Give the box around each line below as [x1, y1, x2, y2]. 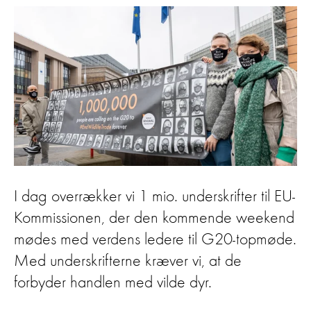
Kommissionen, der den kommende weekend [14, 210, 294, 227]
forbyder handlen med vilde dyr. [14, 274, 212, 292]
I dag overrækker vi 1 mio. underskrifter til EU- [14, 188, 295, 205]
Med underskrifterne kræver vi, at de [14, 253, 242, 270]
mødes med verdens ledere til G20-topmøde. [14, 231, 296, 249]
